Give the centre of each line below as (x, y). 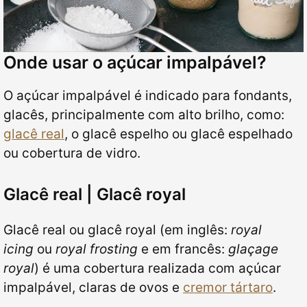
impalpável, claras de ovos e (93, 288)
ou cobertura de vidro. (72, 153)
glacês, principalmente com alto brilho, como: (144, 114)
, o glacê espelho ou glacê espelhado (179, 134)
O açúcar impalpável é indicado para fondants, (148, 95)
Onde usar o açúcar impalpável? (135, 62)
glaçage (253, 249)
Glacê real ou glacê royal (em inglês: (117, 230)
